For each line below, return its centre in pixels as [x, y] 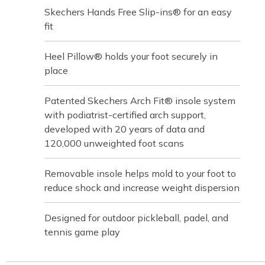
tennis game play [82, 232]
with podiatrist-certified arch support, [125, 115]
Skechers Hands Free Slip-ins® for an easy [138, 12]
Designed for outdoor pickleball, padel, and [136, 218]
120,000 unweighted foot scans [114, 143]
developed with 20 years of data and [125, 129]
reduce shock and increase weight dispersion [142, 188]
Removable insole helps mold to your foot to [140, 173]
